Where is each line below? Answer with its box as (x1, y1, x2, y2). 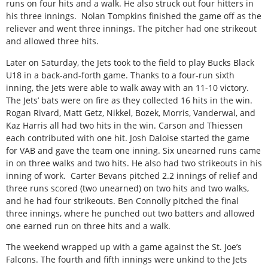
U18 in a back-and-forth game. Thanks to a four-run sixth (6, 69, 234, 81)
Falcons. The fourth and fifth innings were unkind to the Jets (6, 253, 247, 265)
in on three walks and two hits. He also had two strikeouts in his (6, 157, 262, 169)
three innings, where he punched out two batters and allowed (6, 207, 255, 219)
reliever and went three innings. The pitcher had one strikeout (6, 23, 257, 35)
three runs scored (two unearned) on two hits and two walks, (6, 182, 249, 194)
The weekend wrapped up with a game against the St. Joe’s (6, 240, 242, 252)
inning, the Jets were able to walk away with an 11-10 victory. (6, 81, 249, 93)
